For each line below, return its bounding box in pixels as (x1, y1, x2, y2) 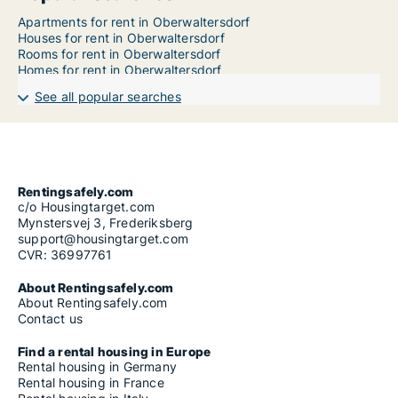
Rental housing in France (18, 375, 164, 391)
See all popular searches (35, 89, 181, 105)
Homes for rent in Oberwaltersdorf (18, 62, 222, 78)
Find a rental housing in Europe (18, 344, 211, 360)
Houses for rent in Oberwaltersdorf (18, 30, 225, 46)
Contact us (18, 311, 83, 327)
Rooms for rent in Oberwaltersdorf (18, 46, 221, 62)
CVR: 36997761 (18, 247, 113, 263)
